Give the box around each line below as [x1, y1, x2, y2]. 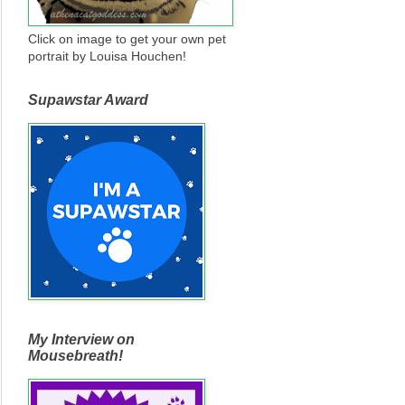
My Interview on [28, 331, 135, 347]
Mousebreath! [28, 347, 123, 363]
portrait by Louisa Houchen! [28, 48, 186, 63]
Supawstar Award [28, 91, 148, 108]
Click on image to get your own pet [28, 31, 226, 46]
